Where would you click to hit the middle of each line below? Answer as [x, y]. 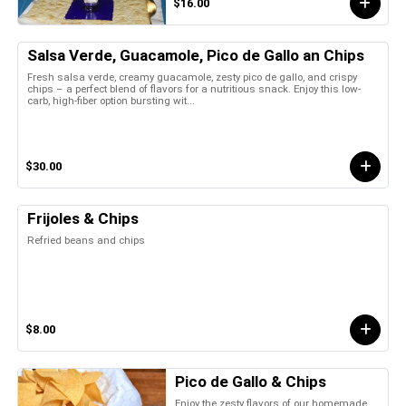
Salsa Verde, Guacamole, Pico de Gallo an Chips [196, 55]
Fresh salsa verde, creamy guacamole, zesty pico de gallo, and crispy [192, 77]
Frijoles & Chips [83, 218]
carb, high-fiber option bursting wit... [111, 100]
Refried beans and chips [86, 240]
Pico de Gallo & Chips [251, 381]
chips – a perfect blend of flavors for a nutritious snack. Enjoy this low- [194, 88]
